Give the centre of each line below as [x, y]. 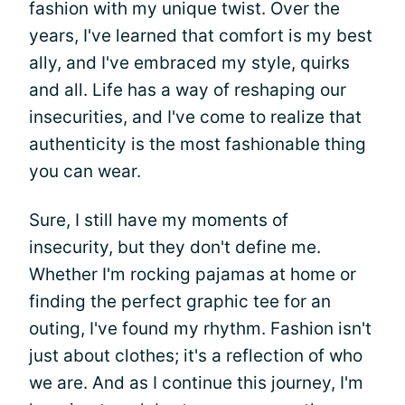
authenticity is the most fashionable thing [198, 144]
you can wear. [85, 171]
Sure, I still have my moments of [159, 220]
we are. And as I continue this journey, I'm [196, 383]
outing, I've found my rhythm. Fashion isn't [200, 329]
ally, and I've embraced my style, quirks [189, 63]
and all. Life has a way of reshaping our [188, 90]
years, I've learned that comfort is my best [201, 36]
